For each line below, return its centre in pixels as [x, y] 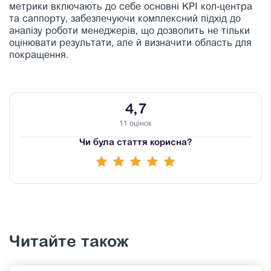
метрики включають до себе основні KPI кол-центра [131, 8]
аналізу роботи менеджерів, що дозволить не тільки [129, 32]
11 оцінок [135, 124]
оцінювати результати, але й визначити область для [130, 44]
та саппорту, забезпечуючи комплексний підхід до [125, 20]
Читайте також [69, 243]
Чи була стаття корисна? [135, 143]
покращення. [39, 56]
